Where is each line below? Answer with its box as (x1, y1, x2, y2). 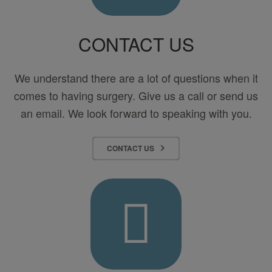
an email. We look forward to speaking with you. (20, 104, 252, 121)
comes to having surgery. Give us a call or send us (14, 87, 258, 103)
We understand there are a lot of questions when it (14, 69, 258, 86)
